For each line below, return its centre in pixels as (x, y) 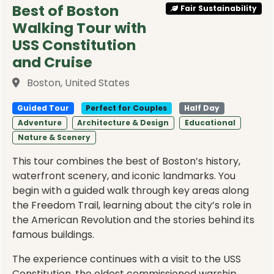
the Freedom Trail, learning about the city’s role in (132, 206)
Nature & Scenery (54, 138)
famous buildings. (53, 235)
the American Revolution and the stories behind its (133, 220)
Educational (210, 123)
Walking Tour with (79, 28)
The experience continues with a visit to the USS (127, 259)
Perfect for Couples (127, 108)
